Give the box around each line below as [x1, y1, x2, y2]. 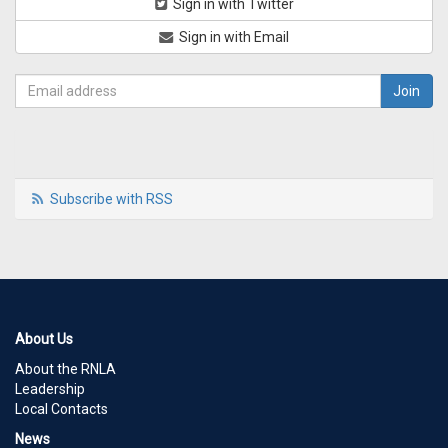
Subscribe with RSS [49, 191, 173, 208]
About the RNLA [15, 361, 116, 378]
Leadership [15, 381, 85, 398]
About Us [15, 331, 73, 348]
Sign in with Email [175, 29, 289, 46]
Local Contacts [15, 401, 108, 418]
